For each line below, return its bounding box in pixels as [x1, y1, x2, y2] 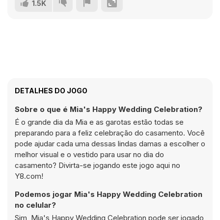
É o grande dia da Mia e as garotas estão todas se [15, 117, 184, 127]
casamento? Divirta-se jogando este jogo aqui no [15, 161, 180, 170]
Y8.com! [15, 171, 43, 181]
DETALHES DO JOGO [15, 86, 87, 95]
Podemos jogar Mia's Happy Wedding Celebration [15, 190, 202, 199]
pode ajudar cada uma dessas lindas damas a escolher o [15, 139, 205, 148]
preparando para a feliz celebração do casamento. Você [15, 128, 205, 137]
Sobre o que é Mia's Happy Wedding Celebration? [15, 105, 202, 114]
